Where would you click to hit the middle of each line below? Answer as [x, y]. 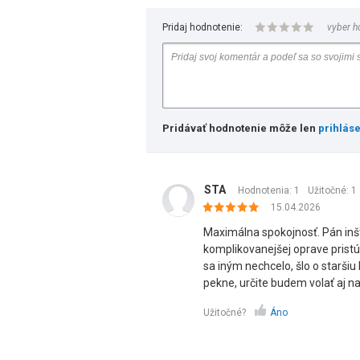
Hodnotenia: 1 [269, 190]
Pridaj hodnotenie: [202, 27]
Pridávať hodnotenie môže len [240, 128]
